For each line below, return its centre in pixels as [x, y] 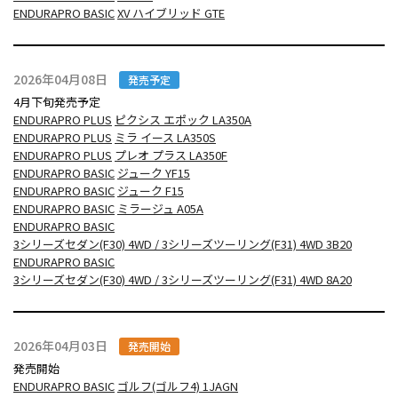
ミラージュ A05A [160, 208]
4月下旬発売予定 [57, 101]
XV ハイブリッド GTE [171, 12]
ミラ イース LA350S [165, 137]
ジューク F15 [151, 190]
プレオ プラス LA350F [171, 155]
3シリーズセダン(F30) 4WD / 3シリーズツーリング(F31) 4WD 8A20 [183, 279]
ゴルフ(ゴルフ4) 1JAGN [178, 386]
